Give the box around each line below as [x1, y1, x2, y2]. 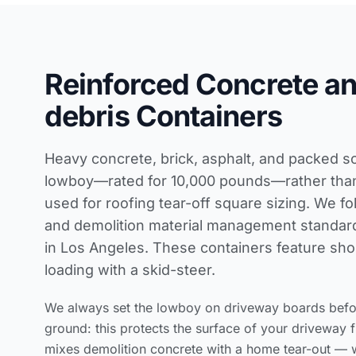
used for [44, 194, 106, 211]
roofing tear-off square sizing [106, 194, 306, 211]
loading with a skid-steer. [44, 261, 215, 278]
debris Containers [44, 98, 282, 133]
